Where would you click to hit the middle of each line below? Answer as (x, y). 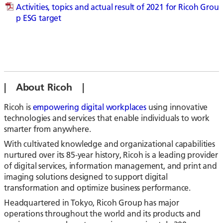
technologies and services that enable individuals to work (107, 118)
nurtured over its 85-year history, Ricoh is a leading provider (111, 155)
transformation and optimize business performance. (98, 188)
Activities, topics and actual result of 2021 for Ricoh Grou (117, 7)
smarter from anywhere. (48, 129)
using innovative (177, 107)
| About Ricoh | (44, 87)
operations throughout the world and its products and (102, 214)
